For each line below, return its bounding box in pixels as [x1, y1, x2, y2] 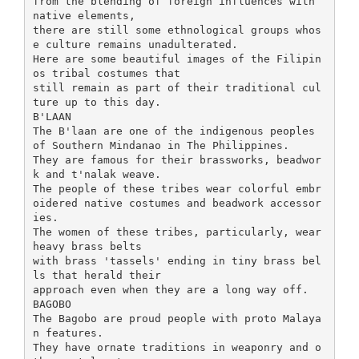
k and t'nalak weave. [32, 167, 161, 180]
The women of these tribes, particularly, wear [32, 225, 321, 238]
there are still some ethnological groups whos [32, 23, 321, 36]
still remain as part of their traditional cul [32, 81, 321, 94]
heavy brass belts [32, 240, 142, 252]
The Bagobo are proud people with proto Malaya [32, 312, 321, 325]
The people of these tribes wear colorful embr [32, 182, 321, 195]
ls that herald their [32, 268, 161, 281]
